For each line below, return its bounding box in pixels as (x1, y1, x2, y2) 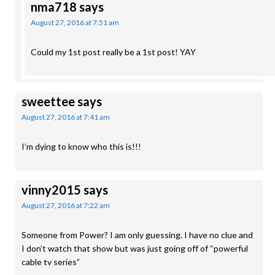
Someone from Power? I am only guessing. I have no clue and (21, 230, 253, 240)
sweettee (21, 94, 75, 109)
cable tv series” (21, 257, 80, 267)
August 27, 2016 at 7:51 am (31, 18, 119, 27)
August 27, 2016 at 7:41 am (21, 112, 110, 122)
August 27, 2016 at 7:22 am (21, 201, 110, 210)
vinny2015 (21, 182, 81, 197)
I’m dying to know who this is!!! (21, 141, 141, 152)
